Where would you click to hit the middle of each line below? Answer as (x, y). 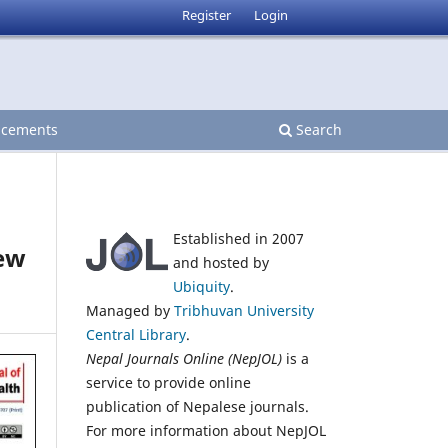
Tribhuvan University (244, 310)
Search (317, 129)
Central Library (136, 334)
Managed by (130, 310)
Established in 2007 (238, 238)
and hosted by (221, 262)
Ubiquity (201, 286)
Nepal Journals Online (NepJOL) (184, 358)
